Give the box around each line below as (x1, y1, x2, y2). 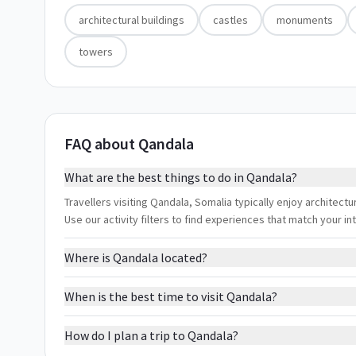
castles (213, 13, 248, 27)
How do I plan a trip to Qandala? (64, 327, 238, 343)
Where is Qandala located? (64, 250, 207, 265)
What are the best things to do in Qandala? (64, 169, 297, 185)
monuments (277, 13, 333, 27)
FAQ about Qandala (64, 133, 194, 153)
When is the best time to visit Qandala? (64, 288, 277, 304)
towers (79, 44, 113, 59)
